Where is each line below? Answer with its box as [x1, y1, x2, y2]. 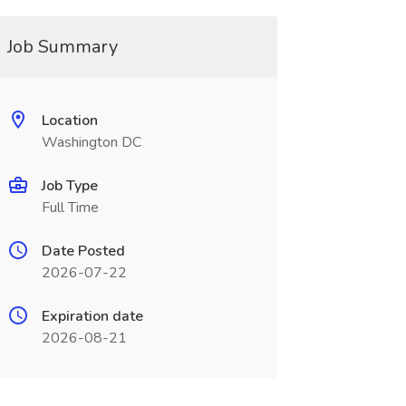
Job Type [41, 176, 98, 196]
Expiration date [41, 306, 143, 326]
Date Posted [41, 241, 125, 261]
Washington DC [41, 132, 141, 152]
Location [41, 111, 98, 130]
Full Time [41, 198, 99, 217]
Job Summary [6, 34, 118, 59]
